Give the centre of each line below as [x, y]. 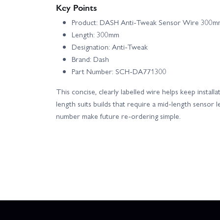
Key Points [77, 7]
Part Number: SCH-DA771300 [119, 71]
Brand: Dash [90, 59]
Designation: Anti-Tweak [110, 47]
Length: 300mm [96, 35]
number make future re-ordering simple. [118, 116]
